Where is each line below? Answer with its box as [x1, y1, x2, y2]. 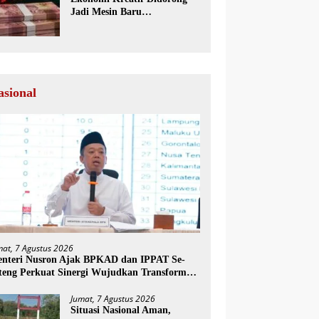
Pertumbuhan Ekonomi [70, 19, 174, 30]
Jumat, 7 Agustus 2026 [70, 292, 156, 305]
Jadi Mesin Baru [70, 6, 142, 17]
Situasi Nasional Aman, [70, 304, 172, 315]
